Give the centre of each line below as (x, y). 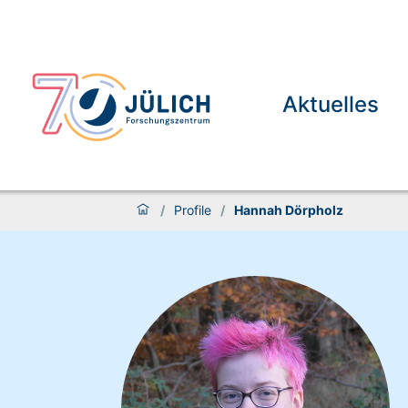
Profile (192, 210)
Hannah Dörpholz (288, 210)
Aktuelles (331, 105)
